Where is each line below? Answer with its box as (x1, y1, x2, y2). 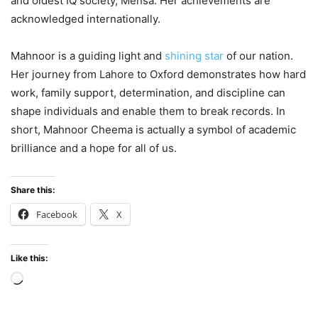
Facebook (36, 207, 77, 221)
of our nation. (224, 48, 293, 62)
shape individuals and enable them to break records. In (11, 104, 285, 118)
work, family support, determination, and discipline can (11, 85, 285, 99)
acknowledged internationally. (11, 11, 160, 26)
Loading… (23, 273, 71, 287)
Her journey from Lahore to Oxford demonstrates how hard (11, 67, 306, 81)
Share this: (11, 184, 55, 195)
